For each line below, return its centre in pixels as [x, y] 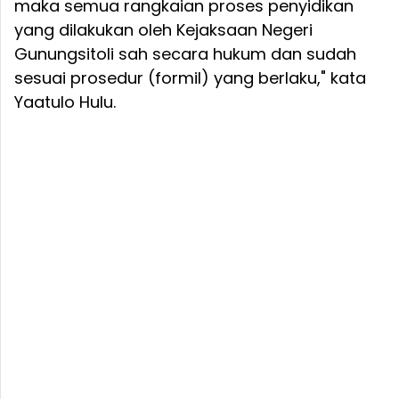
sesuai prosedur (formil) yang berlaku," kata [190, 77]
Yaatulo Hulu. [65, 102]
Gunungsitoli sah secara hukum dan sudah [185, 53]
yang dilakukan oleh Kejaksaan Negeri [163, 29]
